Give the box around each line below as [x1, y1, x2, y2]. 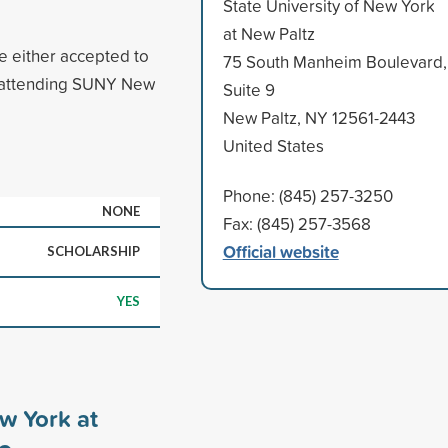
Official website [222, 238, 339, 264]
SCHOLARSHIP [47, 242, 140, 259]
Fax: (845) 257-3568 [222, 211, 371, 235]
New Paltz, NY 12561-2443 [222, 105, 415, 129]
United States [222, 133, 324, 157]
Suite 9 [222, 77, 275, 101]
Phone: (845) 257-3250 [222, 183, 393, 207]
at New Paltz [222, 21, 315, 45]
